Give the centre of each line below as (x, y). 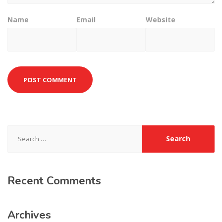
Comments (72, 181)
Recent (26, 181)
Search (20, 130)
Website (160, 19)
